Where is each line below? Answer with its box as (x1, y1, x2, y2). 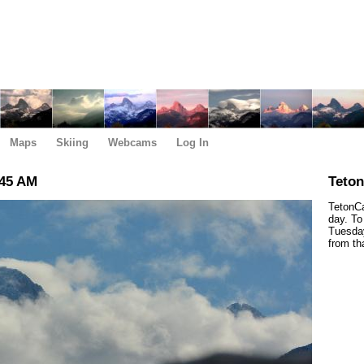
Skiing (56, 136, 89, 149)
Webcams (108, 136, 157, 149)
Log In (176, 136, 209, 149)
